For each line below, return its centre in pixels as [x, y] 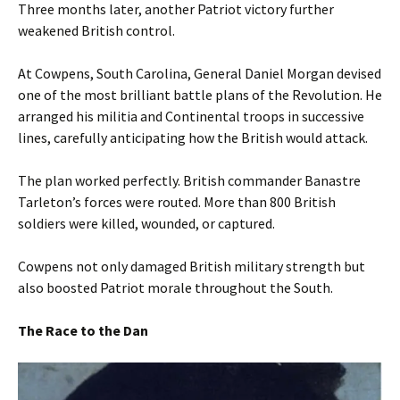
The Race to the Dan [83, 330]
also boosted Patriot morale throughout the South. [175, 287]
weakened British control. [96, 30]
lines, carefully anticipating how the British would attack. [193, 137]
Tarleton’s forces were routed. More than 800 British [177, 201]
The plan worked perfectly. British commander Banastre [189, 180]
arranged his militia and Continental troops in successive [191, 116]
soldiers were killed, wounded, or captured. [146, 223]
